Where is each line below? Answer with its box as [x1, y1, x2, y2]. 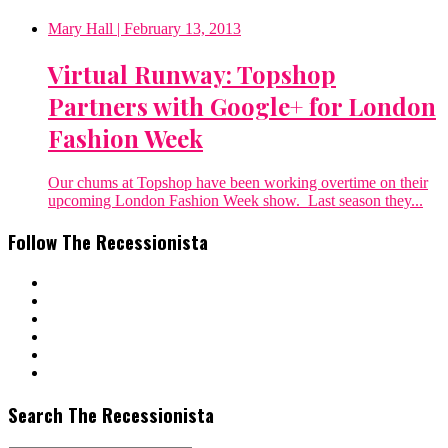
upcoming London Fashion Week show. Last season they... [48, 191, 423, 209]
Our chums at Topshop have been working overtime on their [48, 173, 428, 191]
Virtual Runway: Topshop [48, 57, 336, 90]
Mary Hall [48, 19, 113, 37]
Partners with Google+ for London [48, 89, 436, 122]
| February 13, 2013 [113, 19, 241, 37]
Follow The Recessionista [8, 228, 208, 256]
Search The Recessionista [8, 400, 214, 428]
